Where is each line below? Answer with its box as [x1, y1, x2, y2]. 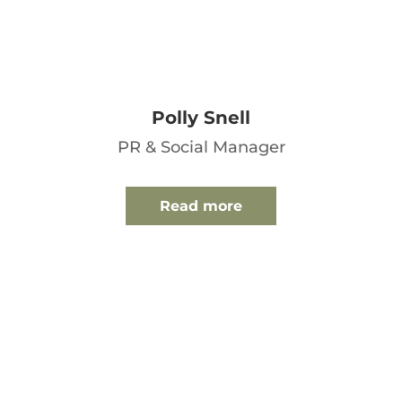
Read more [160, 197, 242, 215]
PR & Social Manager [117, 137, 285, 158]
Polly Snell [152, 107, 250, 129]
